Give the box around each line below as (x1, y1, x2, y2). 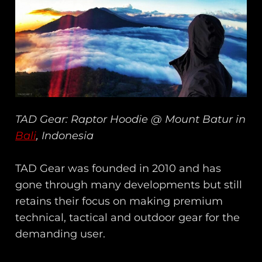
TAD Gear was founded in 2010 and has (15, 162, 222, 175)
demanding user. (15, 227, 106, 241)
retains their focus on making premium (15, 195, 223, 208)
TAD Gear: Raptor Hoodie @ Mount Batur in (15, 112, 246, 126)
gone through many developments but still (15, 178, 243, 192)
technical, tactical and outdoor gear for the (15, 211, 240, 225)
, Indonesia (36, 129, 94, 142)
